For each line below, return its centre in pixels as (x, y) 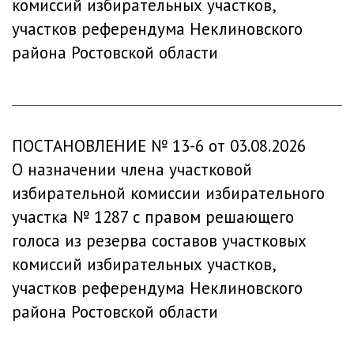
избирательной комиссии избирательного (168, 193)
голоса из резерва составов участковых (159, 241)
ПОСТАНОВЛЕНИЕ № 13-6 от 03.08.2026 (159, 146)
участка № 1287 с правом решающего (153, 217)
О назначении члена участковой (132, 169)
